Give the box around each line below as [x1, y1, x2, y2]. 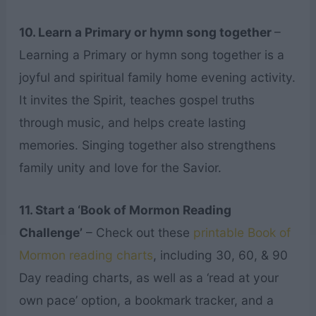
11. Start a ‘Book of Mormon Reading [18, 202, 231, 218]
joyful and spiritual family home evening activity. [18, 70, 296, 85]
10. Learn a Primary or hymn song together [18, 25, 274, 40]
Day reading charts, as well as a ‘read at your [18, 270, 279, 286]
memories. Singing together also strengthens [18, 138, 276, 153]
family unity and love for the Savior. [18, 160, 221, 176]
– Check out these [82, 225, 193, 241]
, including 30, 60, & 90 [152, 248, 288, 263]
